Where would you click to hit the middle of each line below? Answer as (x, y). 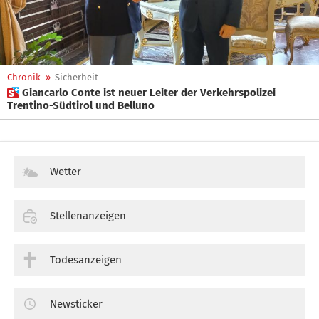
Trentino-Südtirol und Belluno (81, 105)
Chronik (24, 77)
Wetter (66, 172)
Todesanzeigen (86, 260)
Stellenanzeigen (88, 215)
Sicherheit (77, 77)
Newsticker (76, 304)
